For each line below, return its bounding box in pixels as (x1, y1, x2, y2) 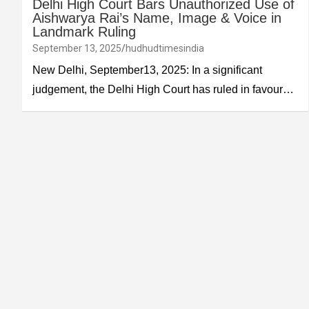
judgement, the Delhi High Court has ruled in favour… (32, 83, 294, 96)
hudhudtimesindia (126, 43, 204, 54)
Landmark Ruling (32, 24, 136, 40)
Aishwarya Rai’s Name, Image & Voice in (32, 10, 281, 26)
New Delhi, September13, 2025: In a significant (32, 64, 262, 77)
